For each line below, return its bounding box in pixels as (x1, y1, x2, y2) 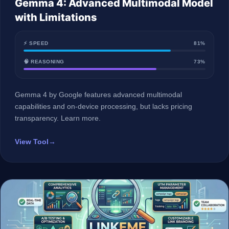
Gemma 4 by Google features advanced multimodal (15, 90, 182, 99)
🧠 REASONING (24, 59, 64, 64)
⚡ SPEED (24, 40, 49, 46)
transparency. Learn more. (15, 114, 101, 122)
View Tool (15, 138, 49, 146)
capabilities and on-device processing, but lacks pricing (15, 102, 192, 110)
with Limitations (15, 11, 97, 24)
